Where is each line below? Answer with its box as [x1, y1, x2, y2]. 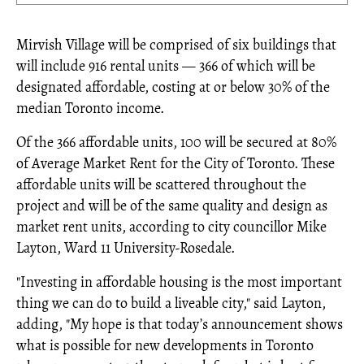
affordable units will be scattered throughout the [16, 175, 306, 194]
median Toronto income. [16, 98, 164, 118]
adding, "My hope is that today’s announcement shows [16, 314, 343, 334]
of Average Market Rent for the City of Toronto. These [16, 154, 335, 173]
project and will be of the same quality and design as [16, 196, 327, 215]
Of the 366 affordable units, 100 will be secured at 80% [16, 132, 336, 152]
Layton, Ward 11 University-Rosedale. [16, 238, 235, 258]
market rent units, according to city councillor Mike [16, 217, 327, 236]
